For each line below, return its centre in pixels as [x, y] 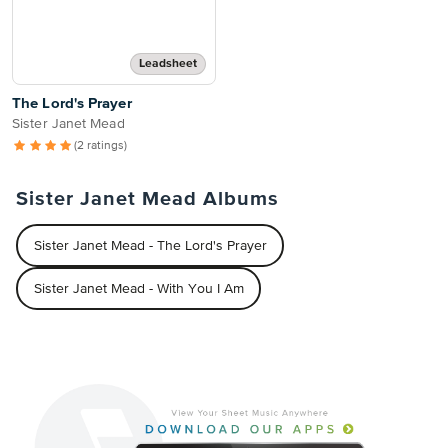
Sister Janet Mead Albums [147, 199]
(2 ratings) [100, 146]
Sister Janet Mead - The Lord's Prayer [150, 245]
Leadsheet [168, 64]
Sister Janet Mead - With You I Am [138, 288]
